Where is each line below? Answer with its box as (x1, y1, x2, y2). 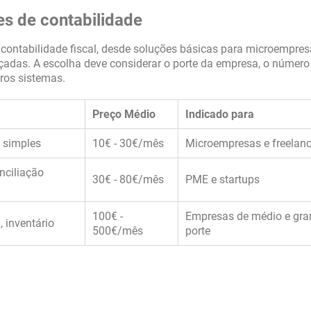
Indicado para (185, 108, 254, 121)
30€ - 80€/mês (92, 173, 164, 186)
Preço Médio (92, 108, 155, 121)
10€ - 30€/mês (92, 137, 164, 150)
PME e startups (185, 173, 260, 186)
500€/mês (92, 224, 143, 237)
